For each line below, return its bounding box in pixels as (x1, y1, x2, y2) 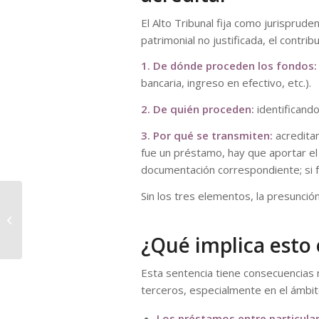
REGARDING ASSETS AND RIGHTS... (25, 228, 172, 241)
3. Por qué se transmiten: (141, 127, 273, 142)
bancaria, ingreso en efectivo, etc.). (141, 75, 311, 90)
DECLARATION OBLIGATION (25, 213, 139, 226)
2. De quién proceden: (141, 102, 254, 116)
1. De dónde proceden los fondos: (141, 58, 317, 73)
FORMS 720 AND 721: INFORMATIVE (25, 198, 172, 211)
